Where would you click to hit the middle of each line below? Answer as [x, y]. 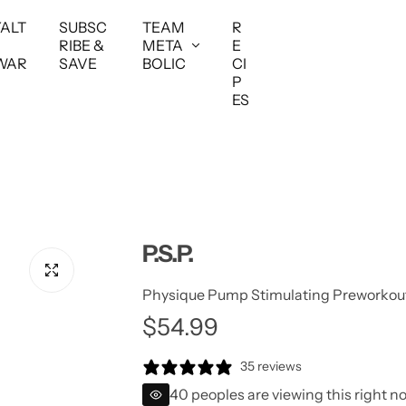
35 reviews [271, 366]
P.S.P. [168, 254]
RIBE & [82, 45]
